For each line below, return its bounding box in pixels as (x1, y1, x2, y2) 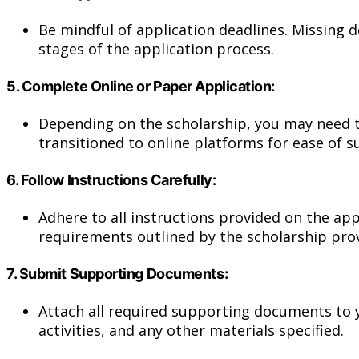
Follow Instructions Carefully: (20, 171, 216, 188)
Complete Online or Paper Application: (21, 77, 276, 95)
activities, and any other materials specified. (38, 320, 344, 340)
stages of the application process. (38, 38, 274, 58)
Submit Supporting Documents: (18, 264, 228, 282)
